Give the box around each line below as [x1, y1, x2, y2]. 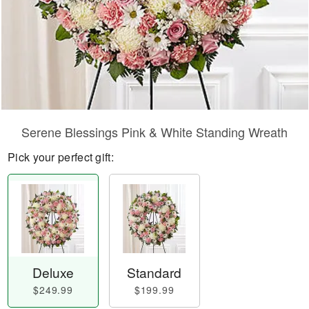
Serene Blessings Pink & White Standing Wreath [21, 123, 288, 141]
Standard [127, 263, 182, 282]
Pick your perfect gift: [8, 149, 114, 165]
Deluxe [32, 263, 74, 282]
